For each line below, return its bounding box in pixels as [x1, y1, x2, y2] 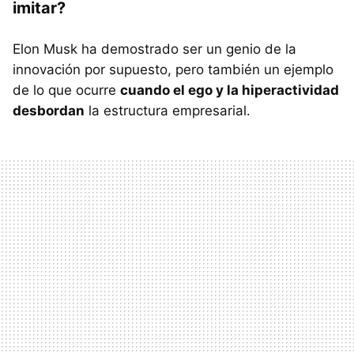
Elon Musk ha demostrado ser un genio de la [13, 40, 296, 57]
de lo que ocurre [13, 81, 120, 98]
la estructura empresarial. [85, 102, 250, 119]
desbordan [13, 102, 85, 119]
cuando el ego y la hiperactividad [120, 81, 339, 98]
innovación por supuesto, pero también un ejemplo [13, 61, 333, 77]
